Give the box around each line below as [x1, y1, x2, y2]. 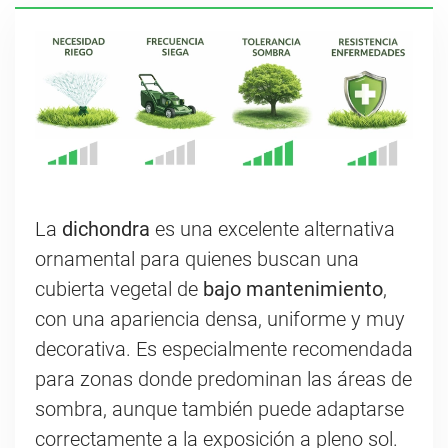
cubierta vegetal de [35, 277, 203, 302]
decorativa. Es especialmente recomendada [35, 337, 413, 362]
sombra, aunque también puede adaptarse [35, 397, 404, 422]
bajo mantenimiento [203, 277, 383, 302]
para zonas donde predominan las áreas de [35, 367, 412, 392]
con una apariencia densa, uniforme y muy [35, 307, 405, 332]
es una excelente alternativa [150, 217, 395, 242]
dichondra [62, 217, 150, 242]
